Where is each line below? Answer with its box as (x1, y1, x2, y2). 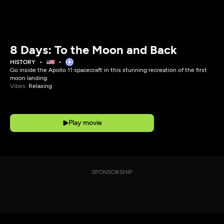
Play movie (68, 118, 102, 127)
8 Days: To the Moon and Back (10, 42, 177, 57)
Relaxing (28, 82, 52, 89)
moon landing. (10, 74, 48, 81)
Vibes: (10, 82, 27, 89)
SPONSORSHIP (91, 168, 132, 175)
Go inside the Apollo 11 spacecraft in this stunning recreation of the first (10, 66, 207, 73)
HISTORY (10, 58, 35, 65)
